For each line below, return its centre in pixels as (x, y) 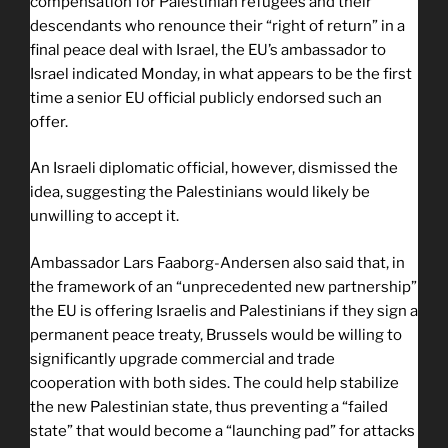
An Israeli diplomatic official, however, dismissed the (214, 168)
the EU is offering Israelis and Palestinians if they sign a (224, 310)
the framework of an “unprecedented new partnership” (223, 286)
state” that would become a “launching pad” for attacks (222, 430)
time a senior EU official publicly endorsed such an (206, 97)
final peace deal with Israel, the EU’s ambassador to (208, 49)
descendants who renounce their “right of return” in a (217, 25)
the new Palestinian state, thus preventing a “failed (209, 406)
